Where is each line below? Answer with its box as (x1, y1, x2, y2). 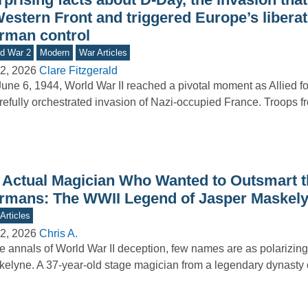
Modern (40, 47, 70, 58)
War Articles (78, 47, 127, 58)
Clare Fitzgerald (38, 64, 118, 76)
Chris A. (38, 227, 78, 239)
